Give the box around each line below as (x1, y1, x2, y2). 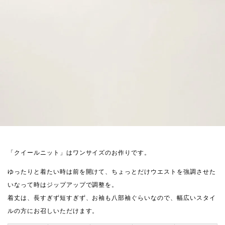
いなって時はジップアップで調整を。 (8, 181, 119, 188)
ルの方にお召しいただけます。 (8, 207, 99, 214)
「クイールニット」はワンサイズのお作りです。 (8, 149, 151, 156)
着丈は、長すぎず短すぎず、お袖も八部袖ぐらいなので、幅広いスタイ (8, 194, 216, 201)
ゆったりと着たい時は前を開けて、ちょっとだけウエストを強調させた (8, 168, 216, 175)
